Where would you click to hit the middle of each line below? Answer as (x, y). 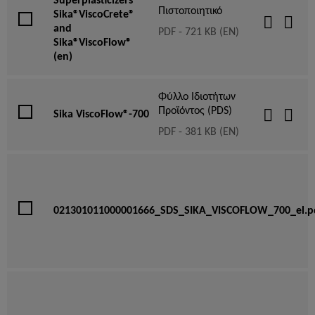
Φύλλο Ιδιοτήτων (197, 97)
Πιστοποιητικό (190, 11)
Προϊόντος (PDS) (195, 111)
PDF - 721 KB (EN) (199, 32)
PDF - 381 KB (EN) (199, 132)
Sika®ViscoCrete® (94, 14)
